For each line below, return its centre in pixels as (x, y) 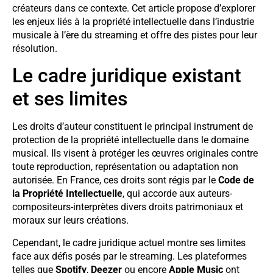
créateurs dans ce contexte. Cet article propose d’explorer (134, 8)
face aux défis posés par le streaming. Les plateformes (129, 256)
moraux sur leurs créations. (70, 221)
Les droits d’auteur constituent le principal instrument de (133, 127)
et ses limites (70, 99)
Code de (236, 180)
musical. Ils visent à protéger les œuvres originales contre (135, 154)
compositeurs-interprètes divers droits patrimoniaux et (128, 207)
